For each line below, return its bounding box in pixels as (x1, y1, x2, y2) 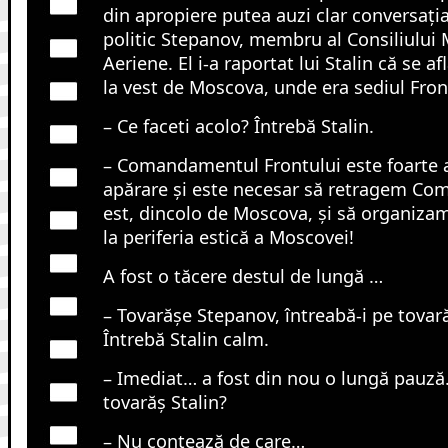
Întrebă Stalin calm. (102, 326, 269, 351)
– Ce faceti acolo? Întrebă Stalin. (102, 113, 374, 138)
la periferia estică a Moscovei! (102, 224, 354, 249)
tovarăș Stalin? (102, 389, 227, 414)
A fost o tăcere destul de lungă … (102, 263, 383, 288)
